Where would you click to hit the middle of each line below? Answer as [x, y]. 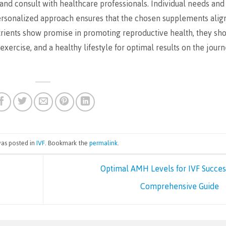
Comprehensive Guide [180, 186]
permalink [103, 143]
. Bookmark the [67, 143]
